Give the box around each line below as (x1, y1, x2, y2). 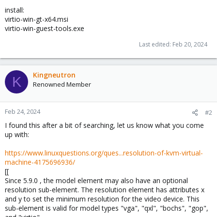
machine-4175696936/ (5, 157, 75, 167)
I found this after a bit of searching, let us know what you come (5, 121, 204, 130)
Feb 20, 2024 (172, 40, 207, 48)
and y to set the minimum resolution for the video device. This (5, 194, 200, 203)
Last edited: (139, 40, 172, 48)
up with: (5, 130, 29, 139)
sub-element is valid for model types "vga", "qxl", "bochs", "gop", (5, 203, 208, 213)
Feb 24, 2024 (5, 107, 40, 116)
